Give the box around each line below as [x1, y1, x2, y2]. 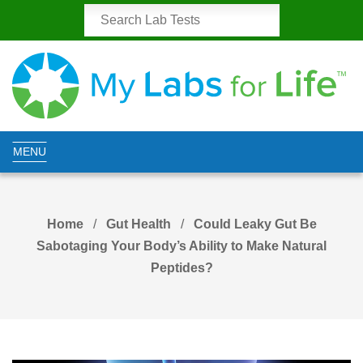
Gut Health [105, 217, 171, 232]
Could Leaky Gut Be [193, 217, 317, 232]
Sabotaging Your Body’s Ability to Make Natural [36, 239, 327, 254]
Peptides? [150, 261, 213, 275]
